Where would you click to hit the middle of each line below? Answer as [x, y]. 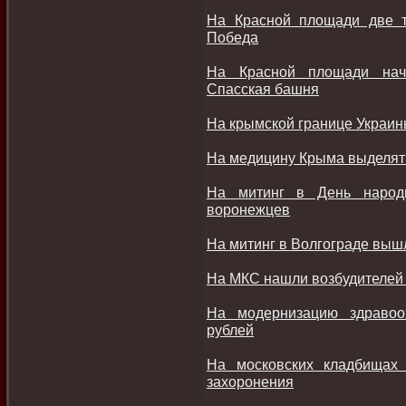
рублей [230, 330]
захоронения [250, 382]
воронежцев [248, 209]
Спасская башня [263, 89]
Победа [232, 37]
